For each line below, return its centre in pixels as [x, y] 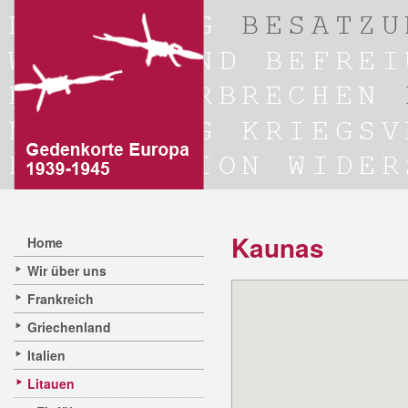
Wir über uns [67, 270]
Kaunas [278, 247]
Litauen [51, 383]
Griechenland [69, 327]
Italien [46, 355]
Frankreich [61, 299]
